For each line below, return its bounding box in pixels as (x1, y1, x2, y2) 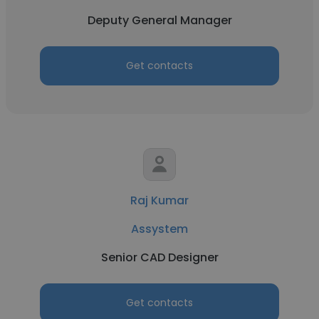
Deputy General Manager (87, 12, 232, 28)
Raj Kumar (130, 192, 189, 209)
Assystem (131, 221, 188, 237)
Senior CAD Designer (100, 249, 219, 266)
